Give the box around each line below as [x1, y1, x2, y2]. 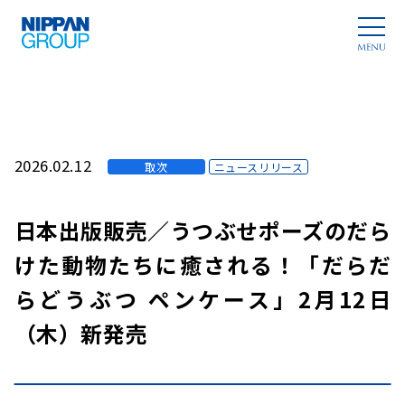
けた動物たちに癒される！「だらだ [14, 249, 391, 281]
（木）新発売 [14, 317, 147, 350]
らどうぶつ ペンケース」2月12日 [14, 283, 391, 316]
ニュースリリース [213, 159, 304, 175]
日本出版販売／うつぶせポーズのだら [14, 214, 391, 247]
